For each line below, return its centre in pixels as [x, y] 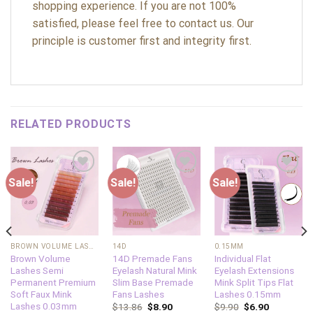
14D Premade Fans [152, 259]
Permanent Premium [53, 282]
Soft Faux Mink [41, 294]
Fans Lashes [138, 294]
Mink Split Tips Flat [254, 282]
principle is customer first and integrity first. [142, 41]
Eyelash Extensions [254, 270]
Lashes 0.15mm [247, 294]
